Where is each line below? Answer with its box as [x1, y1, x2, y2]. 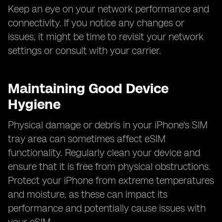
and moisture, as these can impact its [8, 188, 167, 200]
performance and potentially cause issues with [8, 202, 206, 214]
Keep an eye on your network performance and [8, 3, 209, 15]
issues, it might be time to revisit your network [8, 31, 204, 43]
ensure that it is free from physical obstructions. [8, 161, 211, 172]
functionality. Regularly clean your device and [8, 147, 200, 159]
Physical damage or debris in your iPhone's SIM [8, 119, 208, 131]
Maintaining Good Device [8, 80, 168, 97]
